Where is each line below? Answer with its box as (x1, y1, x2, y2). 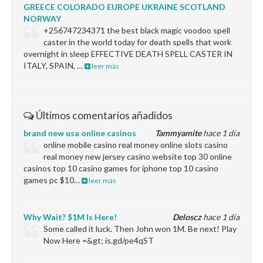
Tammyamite (155, 128, 201, 138)
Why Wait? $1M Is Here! (23, 212, 117, 222)
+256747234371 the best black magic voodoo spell (43, 25, 231, 35)
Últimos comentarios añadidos (34, 109, 173, 122)
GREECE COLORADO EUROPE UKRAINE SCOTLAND (23, 2, 225, 12)
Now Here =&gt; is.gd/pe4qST (43, 235, 154, 245)
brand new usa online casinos (23, 128, 136, 138)
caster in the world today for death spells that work (43, 37, 232, 47)
